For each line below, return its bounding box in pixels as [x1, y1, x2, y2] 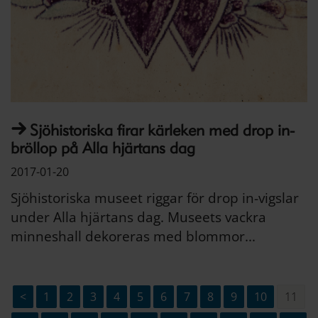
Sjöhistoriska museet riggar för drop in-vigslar [11, 188, 299, 207]
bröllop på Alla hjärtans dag [11, 138, 195, 157]
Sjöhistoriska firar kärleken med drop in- [30, 121, 295, 139]
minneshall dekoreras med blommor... [11, 226, 256, 246]
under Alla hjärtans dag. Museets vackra [11, 207, 266, 226]
